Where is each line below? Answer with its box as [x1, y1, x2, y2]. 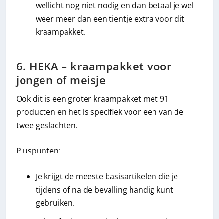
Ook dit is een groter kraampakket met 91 [16, 93, 169, 104]
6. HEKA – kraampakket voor [16, 59, 172, 73]
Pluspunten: [16, 145, 61, 156]
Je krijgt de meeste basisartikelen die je [36, 171, 178, 182]
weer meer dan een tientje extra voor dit [36, 13, 185, 24]
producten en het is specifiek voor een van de [16, 106, 184, 117]
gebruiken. [36, 197, 75, 208]
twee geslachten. [16, 119, 78, 131]
